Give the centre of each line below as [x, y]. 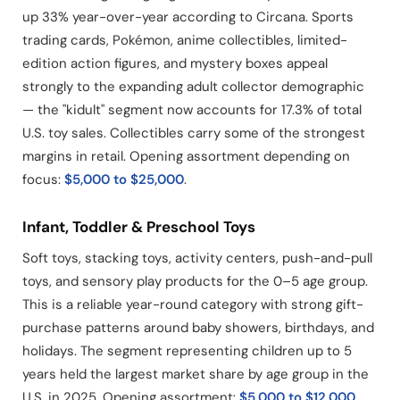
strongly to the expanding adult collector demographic [193, 87]
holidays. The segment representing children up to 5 [187, 351]
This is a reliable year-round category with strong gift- [193, 305]
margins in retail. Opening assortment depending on [186, 157]
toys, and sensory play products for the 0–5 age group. [195, 282]
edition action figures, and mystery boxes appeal [175, 64]
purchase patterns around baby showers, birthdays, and [198, 328]
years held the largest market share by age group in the [196, 375]
